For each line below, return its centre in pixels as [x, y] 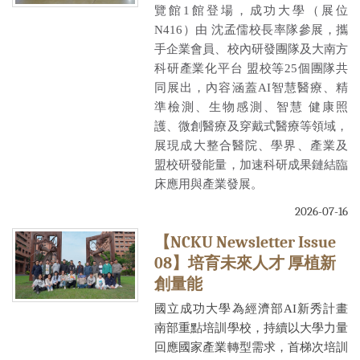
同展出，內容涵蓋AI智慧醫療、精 [251, 87]
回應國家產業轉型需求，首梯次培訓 [251, 347]
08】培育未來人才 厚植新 [245, 264]
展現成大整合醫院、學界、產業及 [251, 145]
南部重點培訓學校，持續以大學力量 [251, 328]
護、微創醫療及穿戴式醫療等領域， [251, 125]
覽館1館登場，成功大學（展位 [251, 10]
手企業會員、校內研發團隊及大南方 [251, 48]
